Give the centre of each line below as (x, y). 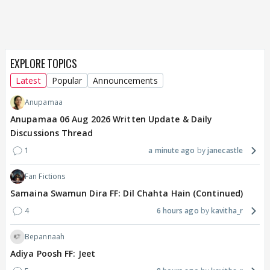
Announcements (125, 81)
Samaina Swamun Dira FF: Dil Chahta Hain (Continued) (127, 193)
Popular (67, 81)
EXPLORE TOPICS (44, 64)
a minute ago (172, 151)
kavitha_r (227, 211)
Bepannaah (45, 237)
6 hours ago (177, 211)
